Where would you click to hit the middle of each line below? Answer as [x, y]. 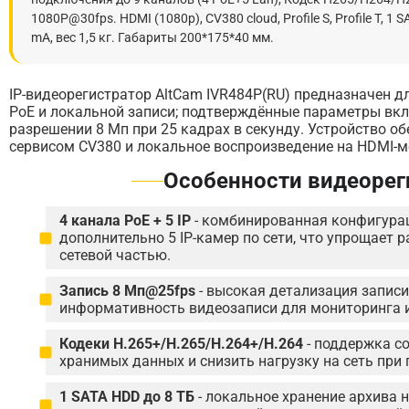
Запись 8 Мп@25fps [127, 291]
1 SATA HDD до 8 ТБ [127, 397]
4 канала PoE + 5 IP [125, 220]
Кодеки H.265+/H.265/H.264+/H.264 [181, 344]
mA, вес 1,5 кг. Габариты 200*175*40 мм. [152, 37]
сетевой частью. [115, 255]
